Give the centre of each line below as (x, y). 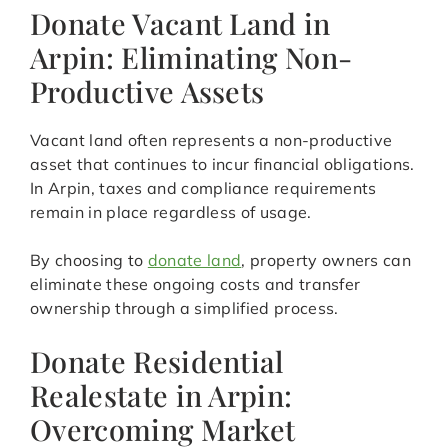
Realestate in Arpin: (161, 395)
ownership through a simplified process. (184, 308)
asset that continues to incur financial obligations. (222, 164)
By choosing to (89, 260)
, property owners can (326, 260)
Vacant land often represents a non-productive (211, 140)
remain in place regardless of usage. (171, 212)
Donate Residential (157, 361)
